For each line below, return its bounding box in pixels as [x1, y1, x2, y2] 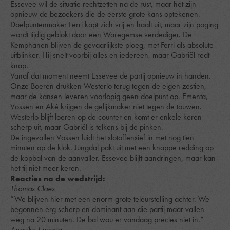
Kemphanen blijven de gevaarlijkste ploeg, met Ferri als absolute [10, 40, 214, 50]
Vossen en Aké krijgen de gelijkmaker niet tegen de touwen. [10, 101, 202, 112]
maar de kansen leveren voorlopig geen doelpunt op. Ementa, [10, 91, 208, 102]
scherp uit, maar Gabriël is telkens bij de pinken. [10, 122, 163, 132]
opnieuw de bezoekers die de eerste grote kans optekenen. [10, 9, 200, 20]
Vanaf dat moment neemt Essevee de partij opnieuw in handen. [10, 70, 211, 81]
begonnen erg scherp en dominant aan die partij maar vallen [10, 204, 204, 215]
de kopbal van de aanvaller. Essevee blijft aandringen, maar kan [10, 152, 216, 163]
